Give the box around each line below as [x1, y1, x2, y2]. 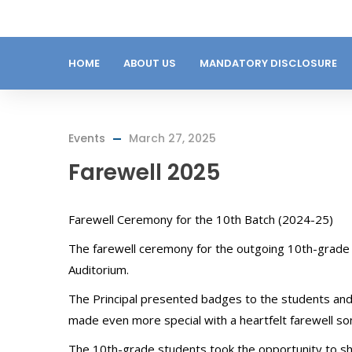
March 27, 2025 [129, 130, 216, 146]
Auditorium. [68, 262, 129, 277]
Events [68, 130, 105, 146]
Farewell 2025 [68, 157, 221, 188]
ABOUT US [123, 56, 176, 71]
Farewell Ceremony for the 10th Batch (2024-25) [68, 211, 333, 227]
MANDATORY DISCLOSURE [200, 56, 337, 71]
